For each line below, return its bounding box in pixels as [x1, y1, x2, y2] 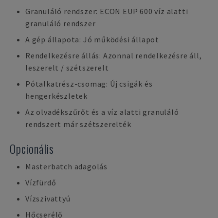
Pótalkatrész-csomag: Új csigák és [25, 79, 153, 89]
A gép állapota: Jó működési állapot [25, 35, 159, 44]
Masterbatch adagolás [25, 162, 108, 171]
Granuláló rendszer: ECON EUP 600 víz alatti [25, 6, 188, 16]
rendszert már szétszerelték [25, 119, 131, 129]
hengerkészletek [25, 91, 88, 101]
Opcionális [10, 140, 54, 157]
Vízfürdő [25, 178, 56, 187]
